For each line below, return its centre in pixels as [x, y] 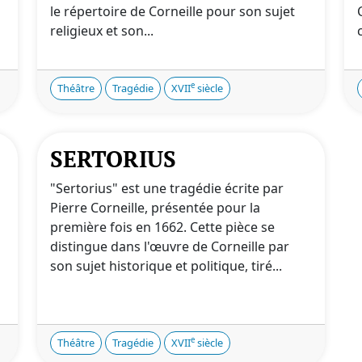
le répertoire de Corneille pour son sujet [173, 11]
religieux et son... [102, 30]
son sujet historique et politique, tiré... [166, 265]
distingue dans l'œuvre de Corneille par [170, 246]
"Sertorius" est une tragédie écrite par [167, 188]
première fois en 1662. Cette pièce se [162, 227]
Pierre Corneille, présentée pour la [155, 207]
